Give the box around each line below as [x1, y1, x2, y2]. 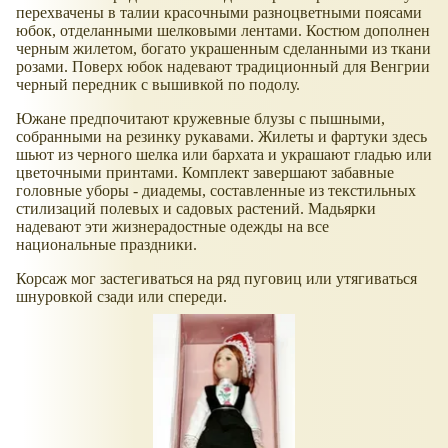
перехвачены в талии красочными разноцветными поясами [16, 3, 422, 21]
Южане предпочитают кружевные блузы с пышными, [16, 109, 385, 127]
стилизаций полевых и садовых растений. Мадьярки [16, 199, 376, 217]
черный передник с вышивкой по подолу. [16, 75, 300, 93]
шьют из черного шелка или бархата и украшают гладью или [16, 145, 432, 163]
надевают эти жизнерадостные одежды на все [16, 217, 329, 235]
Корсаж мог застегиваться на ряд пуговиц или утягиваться [16, 269, 417, 287]
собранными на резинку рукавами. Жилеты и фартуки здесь [16, 127, 427, 145]
